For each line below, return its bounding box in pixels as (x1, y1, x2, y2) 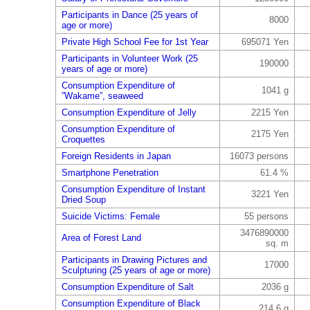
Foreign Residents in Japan (61, 151, 171, 161)
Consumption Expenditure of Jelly (61, 107, 197, 118)
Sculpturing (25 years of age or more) (61, 265, 210, 275)
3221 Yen (250, 189, 289, 199)
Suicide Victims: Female (61, 211, 160, 221)
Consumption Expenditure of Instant (61, 184, 206, 194)
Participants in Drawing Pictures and (61, 255, 207, 265)
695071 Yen (241, 37, 289, 47)
